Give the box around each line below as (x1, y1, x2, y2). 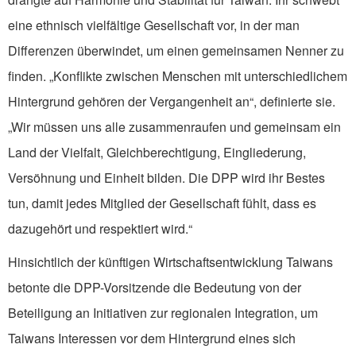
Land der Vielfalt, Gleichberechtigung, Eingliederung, (8, 143, 306, 162)
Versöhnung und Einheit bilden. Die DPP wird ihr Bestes (8, 168, 325, 188)
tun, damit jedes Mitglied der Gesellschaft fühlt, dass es (8, 194, 316, 213)
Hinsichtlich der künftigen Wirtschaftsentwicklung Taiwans (8, 253, 333, 272)
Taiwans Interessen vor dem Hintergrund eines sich (8, 329, 296, 348)
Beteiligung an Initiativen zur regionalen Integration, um (8, 304, 318, 323)
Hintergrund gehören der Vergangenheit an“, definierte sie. (8, 92, 335, 111)
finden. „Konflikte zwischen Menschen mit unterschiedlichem (8, 67, 347, 86)
